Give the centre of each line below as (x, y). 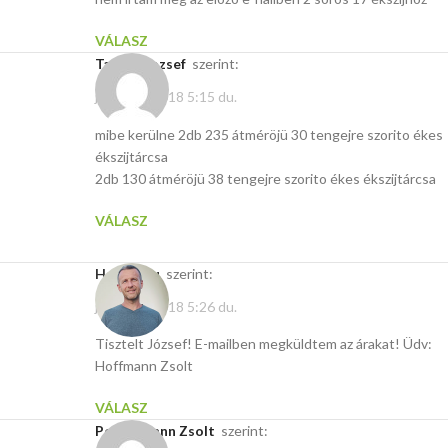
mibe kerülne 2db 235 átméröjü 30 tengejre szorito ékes (269, 134)
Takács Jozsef (144, 64)
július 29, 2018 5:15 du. (166, 97)
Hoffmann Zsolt (144, 365)
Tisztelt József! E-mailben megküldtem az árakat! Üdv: (263, 343)
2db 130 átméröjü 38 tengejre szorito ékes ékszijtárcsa (265, 178)
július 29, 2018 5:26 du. (166, 306)
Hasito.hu (133, 273)
